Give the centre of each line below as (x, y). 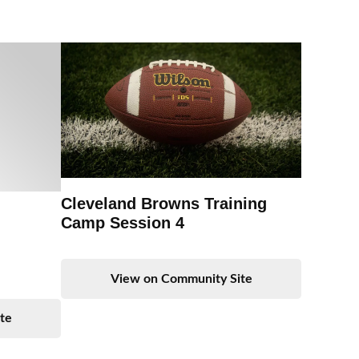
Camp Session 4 (123, 222)
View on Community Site (181, 278)
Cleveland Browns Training (164, 203)
